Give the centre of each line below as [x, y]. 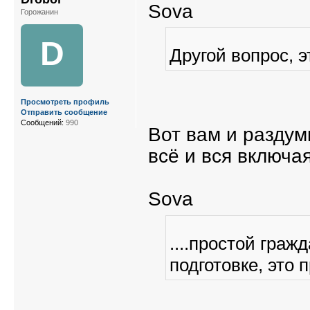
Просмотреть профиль [65, 101]
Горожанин [39, 11]
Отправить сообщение [64, 112]
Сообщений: [42, 122]
